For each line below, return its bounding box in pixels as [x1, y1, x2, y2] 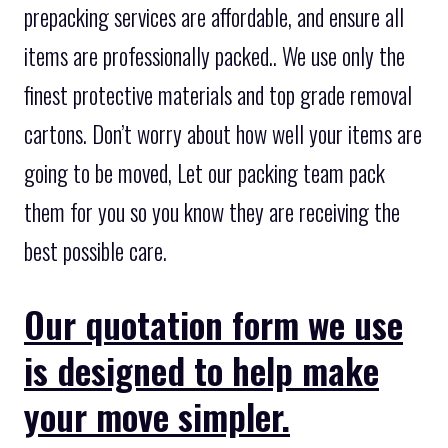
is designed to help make [24, 342, 379, 396]
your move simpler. [24, 388, 290, 442]
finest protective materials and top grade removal [24, 77, 412, 112]
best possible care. [24, 233, 167, 268]
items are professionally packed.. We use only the [24, 38, 405, 73]
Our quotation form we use [24, 296, 403, 350]
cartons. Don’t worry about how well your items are [24, 116, 422, 151]
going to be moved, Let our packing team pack [24, 155, 385, 190]
